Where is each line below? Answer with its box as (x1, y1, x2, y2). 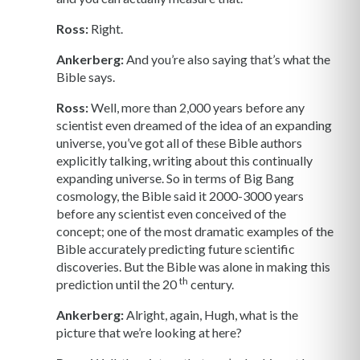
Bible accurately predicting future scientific (56, 241, 295, 257)
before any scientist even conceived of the (56, 206, 286, 222)
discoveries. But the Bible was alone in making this (56, 259, 330, 275)
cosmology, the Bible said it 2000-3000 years (56, 188, 304, 204)
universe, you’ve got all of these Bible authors (56, 135, 302, 151)
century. (188, 276, 234, 292)
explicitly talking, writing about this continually (56, 153, 313, 169)
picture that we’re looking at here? (56, 325, 242, 341)
